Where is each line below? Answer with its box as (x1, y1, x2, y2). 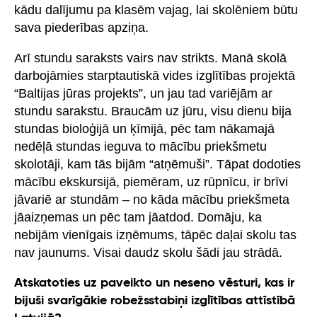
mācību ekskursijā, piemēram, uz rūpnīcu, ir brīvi (14, 174, 288, 189)
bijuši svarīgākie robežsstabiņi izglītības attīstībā (14, 294, 295, 307)
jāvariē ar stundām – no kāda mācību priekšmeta (14, 192, 289, 207)
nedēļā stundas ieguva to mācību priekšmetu (14, 139, 267, 154)
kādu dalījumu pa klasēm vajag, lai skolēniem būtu (14, 2, 298, 17)
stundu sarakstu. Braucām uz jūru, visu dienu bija (14, 103, 292, 118)
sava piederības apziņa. (14, 20, 149, 35)
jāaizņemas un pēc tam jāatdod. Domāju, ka (14, 209, 262, 224)
